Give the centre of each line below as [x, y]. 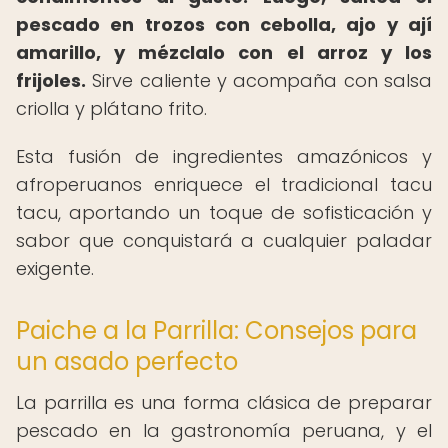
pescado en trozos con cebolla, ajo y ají [224, 24]
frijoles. [51, 80]
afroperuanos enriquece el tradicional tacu [224, 184]
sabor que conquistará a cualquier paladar [224, 240]
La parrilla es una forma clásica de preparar [224, 402]
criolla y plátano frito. [111, 108]
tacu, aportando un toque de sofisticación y [224, 212]
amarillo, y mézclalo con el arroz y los [224, 52]
